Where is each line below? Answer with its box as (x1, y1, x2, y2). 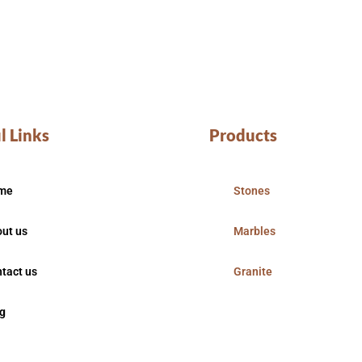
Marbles (233, 225, 276, 238)
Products (208, 125, 277, 145)
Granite (233, 265, 272, 279)
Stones (233, 184, 270, 198)
